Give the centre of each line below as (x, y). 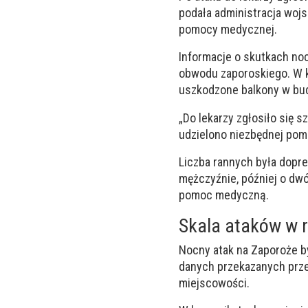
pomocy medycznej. (228, 30)
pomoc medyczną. (224, 195)
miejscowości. (214, 283)
